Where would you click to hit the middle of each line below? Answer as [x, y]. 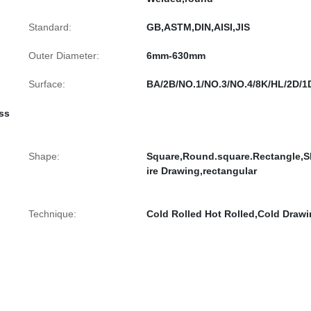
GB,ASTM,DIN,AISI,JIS [198, 27]
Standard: [50, 27]
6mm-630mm [176, 56]
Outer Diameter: [64, 56]
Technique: [52, 214]
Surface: [47, 84]
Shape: [44, 156]
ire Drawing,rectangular [202, 171]
